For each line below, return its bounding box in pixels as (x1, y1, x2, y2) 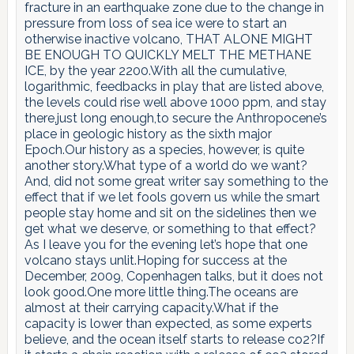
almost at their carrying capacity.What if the (24, 299, 278, 315)
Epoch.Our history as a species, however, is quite (24, 141, 304, 157)
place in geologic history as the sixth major (24, 126, 272, 141)
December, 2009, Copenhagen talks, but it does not (24, 268, 323, 284)
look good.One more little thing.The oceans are (24, 284, 298, 299)
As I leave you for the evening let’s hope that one (24, 236, 307, 252)
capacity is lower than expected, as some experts (24, 315, 312, 331)
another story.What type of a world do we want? (24, 157, 307, 173)
